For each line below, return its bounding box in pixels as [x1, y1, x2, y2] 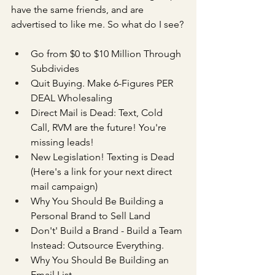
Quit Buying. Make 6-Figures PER [31, 77, 176, 89]
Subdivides [31, 63, 79, 74]
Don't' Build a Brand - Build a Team [31, 225, 185, 236]
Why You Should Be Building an [31, 254, 171, 266]
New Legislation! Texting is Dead [31, 151, 177, 163]
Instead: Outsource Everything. [31, 239, 164, 251]
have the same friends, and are [11, 4, 146, 15]
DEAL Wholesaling [31, 92, 112, 104]
